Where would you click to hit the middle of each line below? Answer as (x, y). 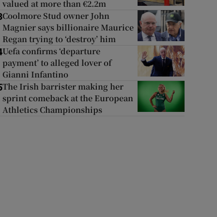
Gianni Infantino (35, 74)
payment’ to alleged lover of (57, 63)
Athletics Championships (52, 110)
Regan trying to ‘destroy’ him (59, 39)
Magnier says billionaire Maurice (68, 27)
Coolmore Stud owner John (56, 16)
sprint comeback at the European (68, 98)
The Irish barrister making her (63, 86)
